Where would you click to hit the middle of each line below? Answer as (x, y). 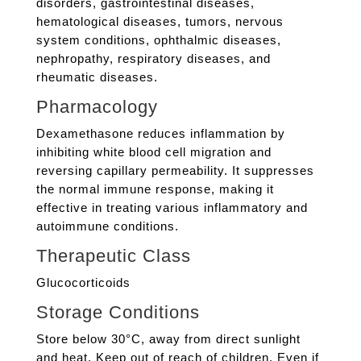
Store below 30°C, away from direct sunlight (168, 339)
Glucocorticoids (83, 283)
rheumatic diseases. (97, 77)
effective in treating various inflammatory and (172, 208)
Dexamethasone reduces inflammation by (160, 134)
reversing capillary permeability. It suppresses (175, 171)
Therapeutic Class (113, 256)
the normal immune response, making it (155, 189)
